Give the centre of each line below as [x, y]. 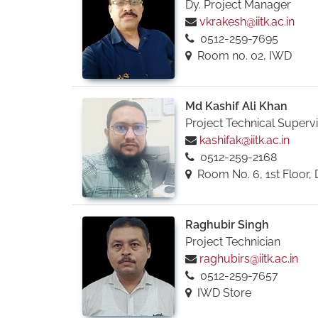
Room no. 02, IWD [243, 56]
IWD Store [223, 293]
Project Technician [232, 242]
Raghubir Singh [227, 225]
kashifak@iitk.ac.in [244, 140]
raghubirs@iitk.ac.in [248, 259]
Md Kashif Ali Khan [236, 106]
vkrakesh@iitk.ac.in [247, 22]
